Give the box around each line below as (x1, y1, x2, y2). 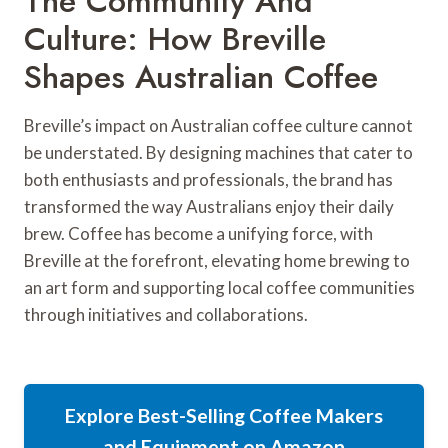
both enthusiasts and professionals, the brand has (24, 169, 393, 191)
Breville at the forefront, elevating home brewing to (24, 250, 410, 272)
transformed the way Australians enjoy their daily (24, 196, 394, 218)
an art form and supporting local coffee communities (24, 277, 415, 299)
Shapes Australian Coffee (24, 54, 378, 101)
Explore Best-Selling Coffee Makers (65, 404, 383, 428)
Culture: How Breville (24, 16, 326, 63)
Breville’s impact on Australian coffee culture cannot (24, 115, 413, 137)
